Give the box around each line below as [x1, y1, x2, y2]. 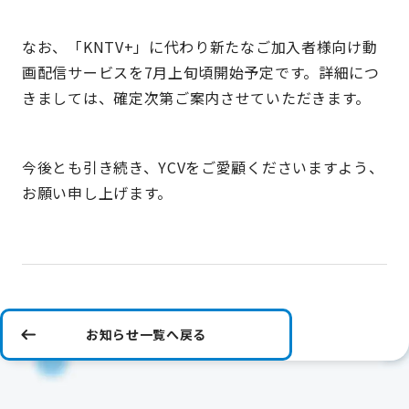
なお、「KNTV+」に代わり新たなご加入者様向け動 [22, 36, 378, 58]
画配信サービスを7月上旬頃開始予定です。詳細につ [22, 61, 380, 83]
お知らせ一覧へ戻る [85, 325, 207, 343]
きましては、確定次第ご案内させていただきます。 [22, 87, 372, 109]
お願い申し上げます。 [22, 182, 173, 204]
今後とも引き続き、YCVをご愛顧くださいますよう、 [22, 156, 384, 178]
